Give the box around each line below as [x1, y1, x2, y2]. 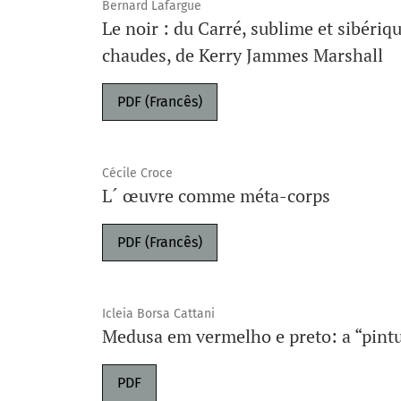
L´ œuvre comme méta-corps [102, 183, 330, 208]
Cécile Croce [102, 166, 173, 181]
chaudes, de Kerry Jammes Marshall [102, 43, 383, 67]
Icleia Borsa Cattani [102, 306, 215, 321]
